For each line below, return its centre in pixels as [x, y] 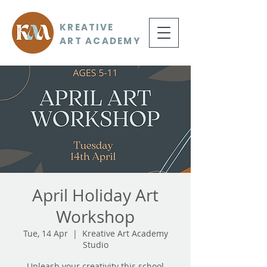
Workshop [95, 217]
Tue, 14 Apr [45, 233]
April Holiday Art [95, 195]
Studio [95, 245]
